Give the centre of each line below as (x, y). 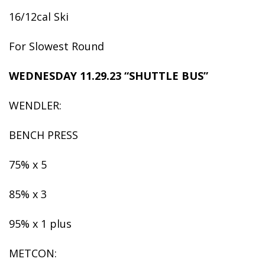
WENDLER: (35, 105)
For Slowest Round (56, 46)
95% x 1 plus (40, 224)
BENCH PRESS (43, 135)
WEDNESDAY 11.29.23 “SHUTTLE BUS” (110, 76)
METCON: (33, 253)
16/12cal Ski (39, 17)
